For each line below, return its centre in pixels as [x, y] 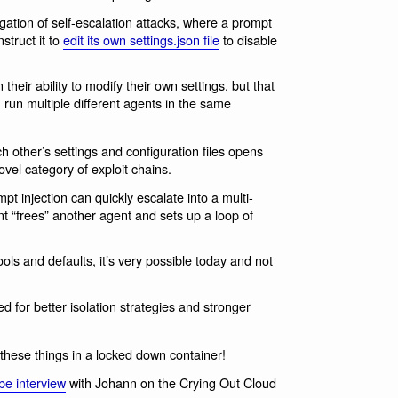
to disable [248, 39]
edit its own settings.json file [141, 39]
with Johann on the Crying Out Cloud [171, 382]
